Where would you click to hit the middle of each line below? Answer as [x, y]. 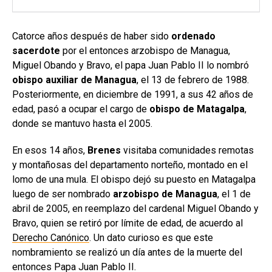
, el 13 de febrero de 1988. [193, 80]
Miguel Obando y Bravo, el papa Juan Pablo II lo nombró [131, 65]
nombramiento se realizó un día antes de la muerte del [127, 252]
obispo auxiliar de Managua [74, 80]
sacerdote [36, 50]
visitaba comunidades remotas [187, 150]
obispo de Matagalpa [197, 109]
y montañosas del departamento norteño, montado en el [130, 165]
